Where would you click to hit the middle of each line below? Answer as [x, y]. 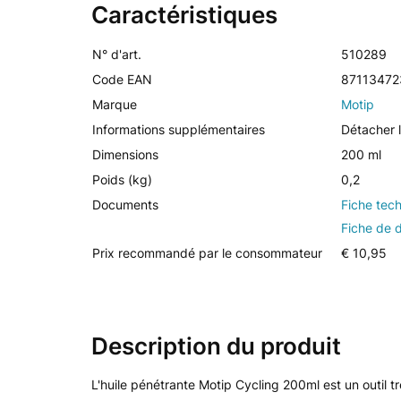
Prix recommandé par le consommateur [207, 253]
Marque [115, 104]
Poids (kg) [122, 179]
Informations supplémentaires [179, 129]
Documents [125, 205]
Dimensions [125, 154]
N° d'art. [117, 54]
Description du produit [216, 346]
